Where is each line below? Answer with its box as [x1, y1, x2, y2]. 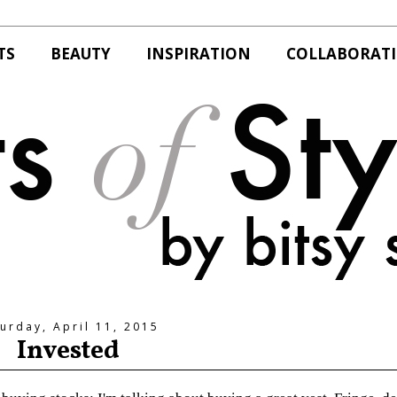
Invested [17, 332, 120, 370]
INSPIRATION [146, 43, 251, 65]
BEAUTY [51, 43, 111, 65]
